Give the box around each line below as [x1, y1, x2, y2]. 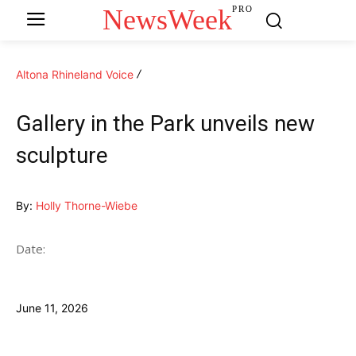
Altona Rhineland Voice [16, 67, 133, 81]
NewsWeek [103, 3, 233, 36]
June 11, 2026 [16, 300, 88, 315]
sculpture [16, 141, 108, 168]
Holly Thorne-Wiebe [36, 198, 137, 212]
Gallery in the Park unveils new [16, 110, 315, 137]
